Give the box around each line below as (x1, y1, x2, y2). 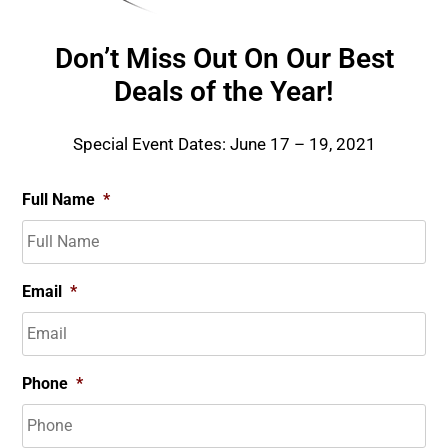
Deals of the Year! (114, 75, 334, 109)
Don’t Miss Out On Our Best (54, 42, 394, 76)
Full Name (22, 190, 96, 210)
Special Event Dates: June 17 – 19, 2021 (72, 134, 376, 155)
